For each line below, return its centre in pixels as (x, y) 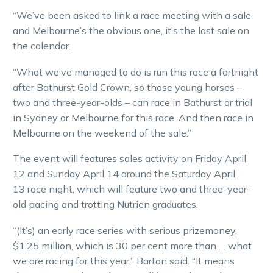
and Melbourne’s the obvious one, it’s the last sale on (131, 31)
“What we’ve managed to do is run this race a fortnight (136, 72)
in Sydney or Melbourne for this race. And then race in (133, 117)
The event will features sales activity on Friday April (129, 159)
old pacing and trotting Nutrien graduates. (105, 204)
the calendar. (42, 46)
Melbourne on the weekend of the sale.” (102, 133)
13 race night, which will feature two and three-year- (132, 189)
